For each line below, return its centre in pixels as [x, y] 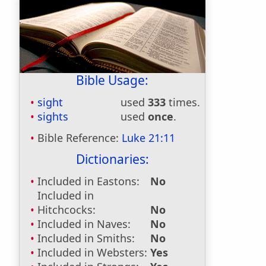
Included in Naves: [84, 224]
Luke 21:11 [148, 138]
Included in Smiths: [86, 238]
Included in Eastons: [88, 181]
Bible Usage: [112, 80]
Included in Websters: [92, 252]
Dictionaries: [112, 159]
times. [183, 102]
